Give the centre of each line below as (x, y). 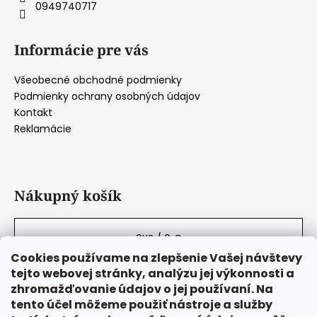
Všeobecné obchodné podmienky (98, 80)
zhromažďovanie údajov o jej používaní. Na (142, 289)
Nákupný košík (68, 196)
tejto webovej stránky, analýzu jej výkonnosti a (152, 273)
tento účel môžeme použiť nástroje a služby (142, 305)
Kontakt (33, 113)
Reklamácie (43, 129)
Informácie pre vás (81, 50)
